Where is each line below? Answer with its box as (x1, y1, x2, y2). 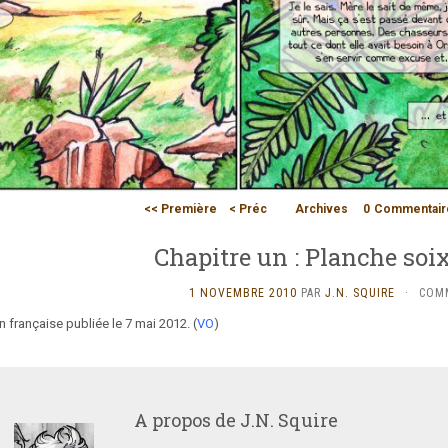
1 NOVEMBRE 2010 (188, 286, 297, 300)
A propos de (134, 408, 240, 432)
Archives (294, 202, 348, 216)
